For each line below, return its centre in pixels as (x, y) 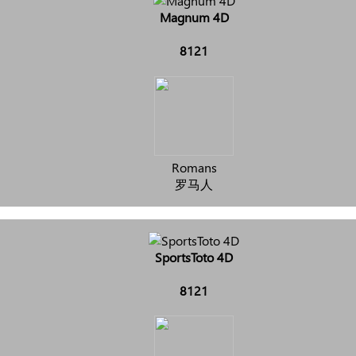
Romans (194, 167)
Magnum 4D (194, 17)
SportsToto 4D (194, 257)
